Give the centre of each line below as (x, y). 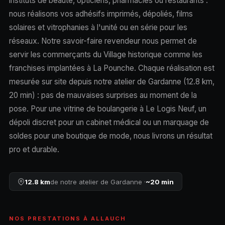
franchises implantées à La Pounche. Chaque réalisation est (111, 68)
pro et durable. (34, 149)
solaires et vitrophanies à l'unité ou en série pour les (98, 27)
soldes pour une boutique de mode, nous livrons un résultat (110, 136)
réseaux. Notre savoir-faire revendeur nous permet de (103, 41)
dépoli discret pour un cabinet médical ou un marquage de (109, 122)
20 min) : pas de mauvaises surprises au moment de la (103, 95)
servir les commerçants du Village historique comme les (105, 54)
